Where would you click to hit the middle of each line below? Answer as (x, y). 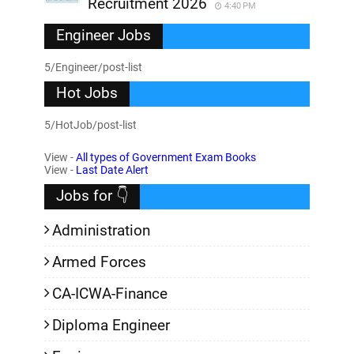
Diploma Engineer (111, 325)
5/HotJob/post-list (90, 125)
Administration (101, 230)
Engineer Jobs (104, 35)
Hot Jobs (87, 93)
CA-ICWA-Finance (110, 294)
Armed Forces (99, 262)
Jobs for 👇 (92, 196)
